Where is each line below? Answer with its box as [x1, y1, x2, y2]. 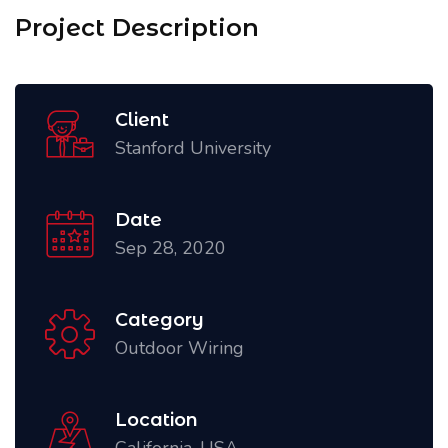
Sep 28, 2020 [115, 236, 226, 260]
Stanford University [115, 136, 271, 160]
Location [115, 409, 198, 431]
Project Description [15, 13, 259, 42]
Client [115, 109, 169, 131]
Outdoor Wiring [115, 336, 244, 360]
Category [115, 309, 204, 331]
